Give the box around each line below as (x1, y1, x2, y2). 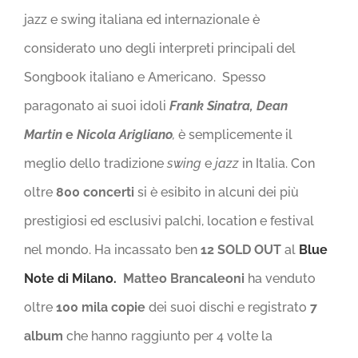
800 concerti (56, 184, 137, 200)
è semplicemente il (178, 126, 292, 142)
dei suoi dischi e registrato (149, 299, 310, 315)
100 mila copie (56, 299, 149, 315)
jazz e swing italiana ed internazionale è (24, 11, 260, 27)
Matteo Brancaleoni (123, 270, 245, 286)
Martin (24, 126, 66, 142)
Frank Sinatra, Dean (169, 97, 288, 113)
